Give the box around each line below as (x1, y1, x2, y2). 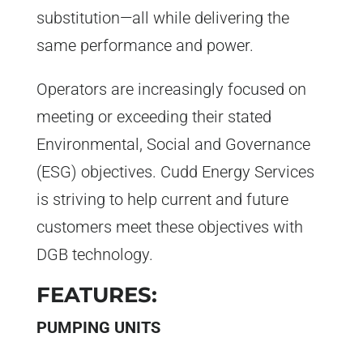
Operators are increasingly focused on (36, 79, 306, 100)
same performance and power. (36, 36, 254, 56)
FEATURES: (36, 282, 157, 309)
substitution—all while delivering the (36, 8, 289, 28)
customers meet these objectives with (36, 217, 303, 237)
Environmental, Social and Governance (36, 135, 310, 155)
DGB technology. (36, 245, 153, 265)
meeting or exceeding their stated (36, 107, 271, 127)
